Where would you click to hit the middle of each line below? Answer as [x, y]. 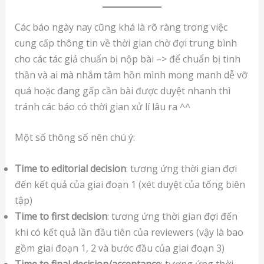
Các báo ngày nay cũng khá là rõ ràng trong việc [121, 27]
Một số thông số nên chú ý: [75, 138]
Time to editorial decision [70, 168]
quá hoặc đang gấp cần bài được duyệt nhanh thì [122, 90]
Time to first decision [61, 216]
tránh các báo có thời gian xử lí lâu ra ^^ [102, 106]
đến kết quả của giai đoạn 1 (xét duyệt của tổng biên [130, 184]
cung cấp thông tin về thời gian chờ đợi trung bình [126, 43]
